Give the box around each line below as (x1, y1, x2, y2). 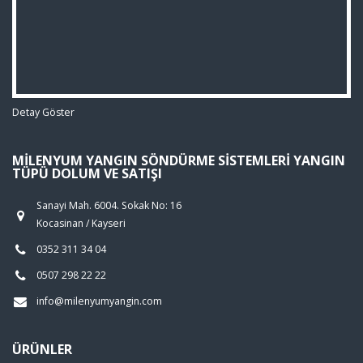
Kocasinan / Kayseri (36, 216, 126, 230)
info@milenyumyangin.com (36, 293, 162, 308)
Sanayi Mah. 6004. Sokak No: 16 (36, 198, 181, 212)
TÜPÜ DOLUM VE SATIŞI (12, 164, 162, 182)
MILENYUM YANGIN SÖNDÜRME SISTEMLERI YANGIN (12, 151, 345, 169)
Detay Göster (12, 105, 75, 119)
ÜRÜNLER (12, 340, 72, 358)
